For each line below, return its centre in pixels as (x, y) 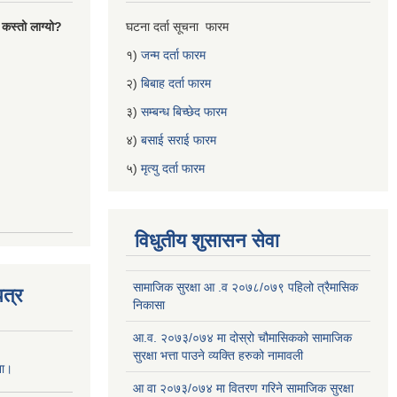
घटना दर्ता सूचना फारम (179, 27)
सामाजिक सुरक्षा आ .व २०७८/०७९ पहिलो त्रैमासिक (245, 287)
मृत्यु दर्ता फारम (175, 168)
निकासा (149, 305)
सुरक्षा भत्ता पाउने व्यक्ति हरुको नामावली (218, 355)
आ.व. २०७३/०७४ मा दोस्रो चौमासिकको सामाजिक (242, 338)
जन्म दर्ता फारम (173, 55)
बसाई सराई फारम (179, 140)
